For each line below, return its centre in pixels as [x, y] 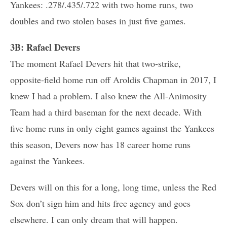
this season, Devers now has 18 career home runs [100, 144]
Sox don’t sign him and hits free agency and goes [100, 203]
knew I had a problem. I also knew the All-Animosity [108, 96]
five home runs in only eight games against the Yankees [112, 128]
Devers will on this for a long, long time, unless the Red [113, 187]
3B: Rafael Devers [45, 47]
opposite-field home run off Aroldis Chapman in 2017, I [113, 79]
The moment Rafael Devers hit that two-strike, [96, 63]
